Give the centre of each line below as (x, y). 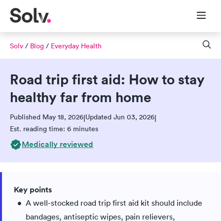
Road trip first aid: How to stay (107, 79)
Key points (33, 190)
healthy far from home (80, 97)
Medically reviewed (57, 144)
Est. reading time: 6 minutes (54, 129)
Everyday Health (76, 46)
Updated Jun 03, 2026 (120, 117)
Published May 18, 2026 (47, 117)
